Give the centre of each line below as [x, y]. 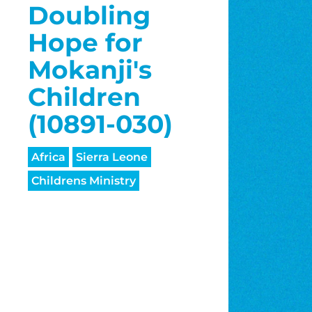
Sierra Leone [111, 157]
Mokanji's [89, 70]
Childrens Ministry [83, 181]
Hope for [85, 43]
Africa [48, 157]
